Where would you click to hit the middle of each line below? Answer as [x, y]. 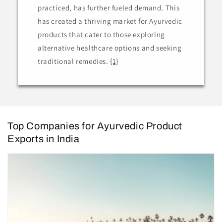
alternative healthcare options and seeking [110, 48]
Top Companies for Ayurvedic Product [95, 126]
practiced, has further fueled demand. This [109, 7]
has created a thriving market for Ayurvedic [110, 21]
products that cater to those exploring [101, 34]
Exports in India [44, 139]
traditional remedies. [74, 61]
